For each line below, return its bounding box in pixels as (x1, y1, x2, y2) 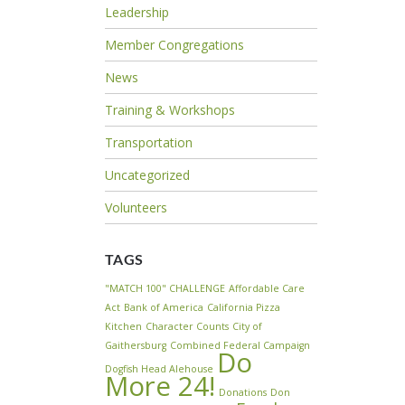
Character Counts (145, 319, 229, 333)
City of (231, 319, 262, 333)
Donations (218, 385, 267, 399)
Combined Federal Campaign (169, 338, 310, 352)
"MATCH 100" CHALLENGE (104, 281, 225, 295)
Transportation (104, 133, 193, 151)
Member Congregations (104, 35, 244, 53)
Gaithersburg (104, 338, 166, 352)
